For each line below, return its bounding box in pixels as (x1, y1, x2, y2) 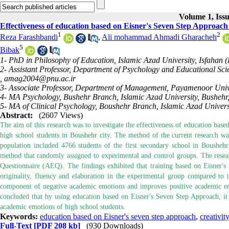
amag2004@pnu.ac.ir (4, 74, 76, 83)
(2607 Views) (39, 111, 83, 120)
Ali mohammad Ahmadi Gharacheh (102, 33, 217, 42)
